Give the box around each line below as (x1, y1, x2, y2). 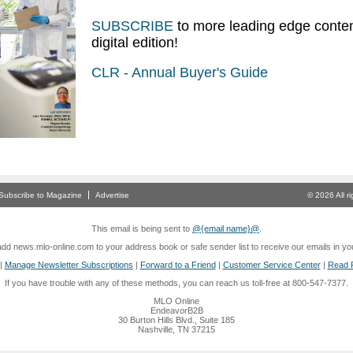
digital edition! (91, 34, 178, 50)
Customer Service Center (222, 260, 321, 269)
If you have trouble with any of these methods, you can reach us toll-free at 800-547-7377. (5, 278, 348, 288)
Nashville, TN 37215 (138, 325, 215, 334)
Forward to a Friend (139, 260, 216, 269)
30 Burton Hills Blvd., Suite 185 (118, 315, 235, 325)
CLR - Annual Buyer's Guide (91, 65, 268, 81)
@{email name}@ (192, 224, 259, 233)
